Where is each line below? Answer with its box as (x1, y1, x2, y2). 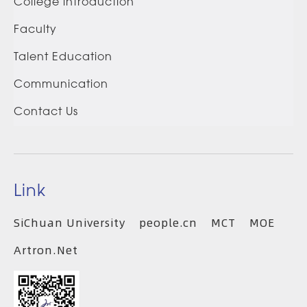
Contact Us (14, 107, 78, 119)
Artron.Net (14, 243, 78, 258)
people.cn (139, 215, 197, 231)
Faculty (14, 25, 57, 36)
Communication (14, 79, 108, 91)
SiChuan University (14, 215, 125, 231)
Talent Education (14, 52, 112, 64)
